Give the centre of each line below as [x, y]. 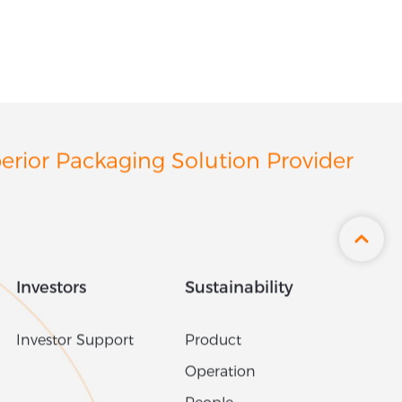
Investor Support [74, 345]
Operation [221, 376]
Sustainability [240, 292]
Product [214, 345]
